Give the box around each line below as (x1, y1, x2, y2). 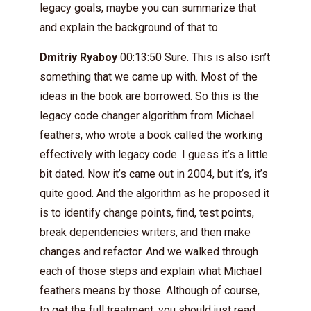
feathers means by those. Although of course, (40, 284, 260, 297)
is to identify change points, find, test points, (40, 206, 254, 219)
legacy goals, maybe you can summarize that (40, 1, 256, 15)
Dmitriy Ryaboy (40, 51, 117, 64)
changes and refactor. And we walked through (40, 245, 258, 258)
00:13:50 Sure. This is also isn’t (117, 51, 270, 64)
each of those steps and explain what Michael (40, 264, 262, 278)
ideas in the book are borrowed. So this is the (40, 90, 259, 103)
